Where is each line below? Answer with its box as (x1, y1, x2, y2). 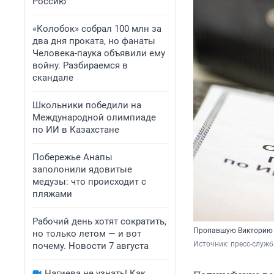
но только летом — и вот (32, 228, 141, 239)
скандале (32, 72, 73, 83)
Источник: (193, 240, 231, 249)
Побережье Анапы (32, 152, 113, 163)
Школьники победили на (32, 100, 141, 111)
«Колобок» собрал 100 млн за (32, 23, 161, 34)
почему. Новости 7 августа (32, 240, 149, 251)
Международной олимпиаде (32, 112, 156, 123)
